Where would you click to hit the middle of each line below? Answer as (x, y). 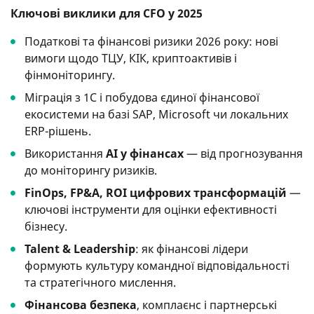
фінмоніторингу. (70, 75)
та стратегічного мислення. (100, 282)
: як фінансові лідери (192, 249)
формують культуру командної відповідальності (157, 266)
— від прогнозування (243, 153)
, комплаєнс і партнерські (207, 305)
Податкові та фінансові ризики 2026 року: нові (151, 41)
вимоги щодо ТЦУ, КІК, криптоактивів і (131, 58)
